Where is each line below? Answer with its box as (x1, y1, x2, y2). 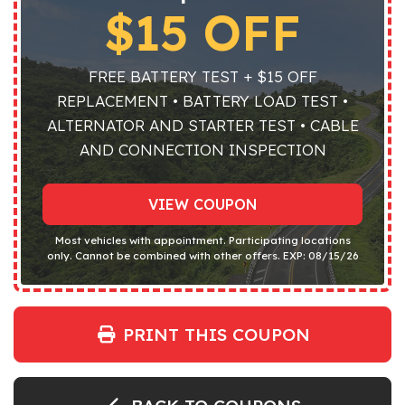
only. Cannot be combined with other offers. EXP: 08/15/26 (46, 248, 359, 262)
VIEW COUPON (147, 194, 258, 213)
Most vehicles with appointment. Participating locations (54, 232, 351, 247)
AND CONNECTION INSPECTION (79, 139, 326, 159)
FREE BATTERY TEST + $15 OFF (88, 66, 317, 86)
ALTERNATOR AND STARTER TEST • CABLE (46, 115, 359, 135)
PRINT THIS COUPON (117, 323, 310, 345)
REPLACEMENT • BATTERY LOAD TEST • (57, 90, 348, 110)
